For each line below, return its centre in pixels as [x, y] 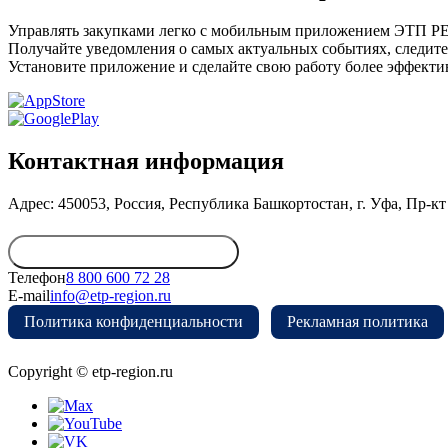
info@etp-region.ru [110, 296]
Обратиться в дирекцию [123, 252]
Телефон [37, 278]
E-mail [29, 296]
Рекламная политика [357, 322]
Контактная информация [146, 161]
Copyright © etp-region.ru [90, 372]
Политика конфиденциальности [133, 322]
